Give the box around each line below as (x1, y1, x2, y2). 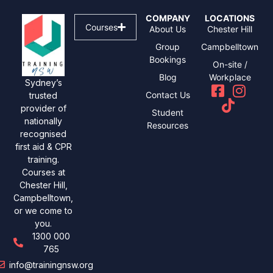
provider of (20, 102, 66, 113)
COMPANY (145, 13, 190, 24)
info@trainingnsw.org (9, 259, 93, 270)
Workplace (208, 72, 251, 83)
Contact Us (145, 90, 190, 101)
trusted (29, 90, 57, 101)
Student (152, 107, 183, 118)
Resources (147, 120, 188, 131)
